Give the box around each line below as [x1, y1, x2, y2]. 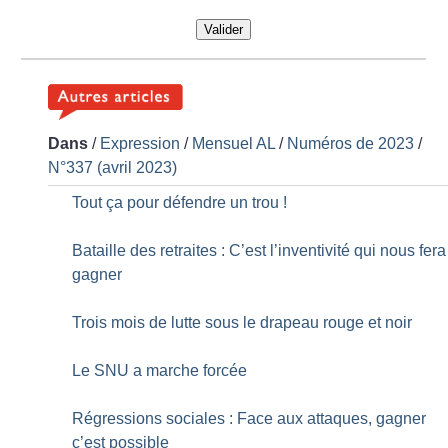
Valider [203, 22, 243, 38]
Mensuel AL [192, 135, 276, 153]
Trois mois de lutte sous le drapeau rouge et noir [72, 314, 413, 332]
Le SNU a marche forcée [72, 362, 248, 380]
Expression [100, 135, 181, 153]
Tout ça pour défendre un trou [72, 194, 280, 212]
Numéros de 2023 [287, 135, 415, 153]
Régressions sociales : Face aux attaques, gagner [72, 410, 427, 428]
